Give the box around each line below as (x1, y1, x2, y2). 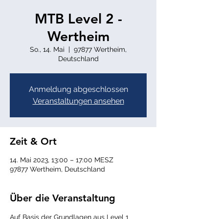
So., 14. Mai (30, 45, 65, 53)
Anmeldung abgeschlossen (28, 85, 128, 94)
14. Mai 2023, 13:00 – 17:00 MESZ (10, 156, 113, 164)
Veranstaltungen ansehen (32, 96, 124, 106)
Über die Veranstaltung (10, 192, 115, 204)
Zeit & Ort (10, 135, 57, 147)
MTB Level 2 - (34, 10, 122, 27)
